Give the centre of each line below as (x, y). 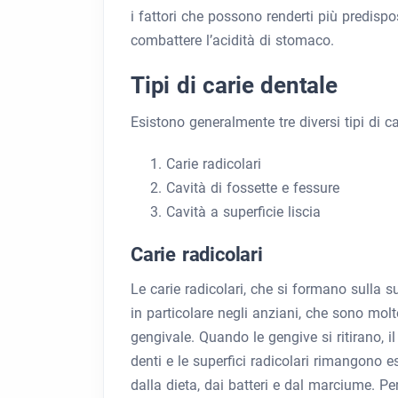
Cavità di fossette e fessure (253, 188)
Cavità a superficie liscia (243, 212)
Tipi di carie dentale (234, 86)
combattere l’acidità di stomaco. (232, 41)
